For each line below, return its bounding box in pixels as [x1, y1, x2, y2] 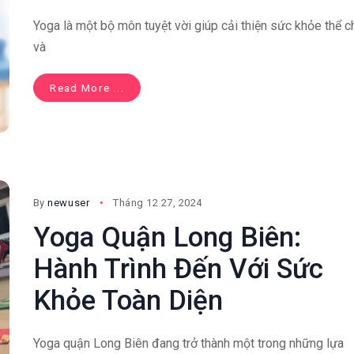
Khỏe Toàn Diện [32, 284, 223, 318]
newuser [47, 197, 90, 209]
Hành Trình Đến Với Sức [32, 253, 323, 286]
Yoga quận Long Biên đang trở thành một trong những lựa [32, 336, 344, 352]
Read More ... [50, 81, 124, 94]
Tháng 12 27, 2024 [113, 197, 202, 209]
